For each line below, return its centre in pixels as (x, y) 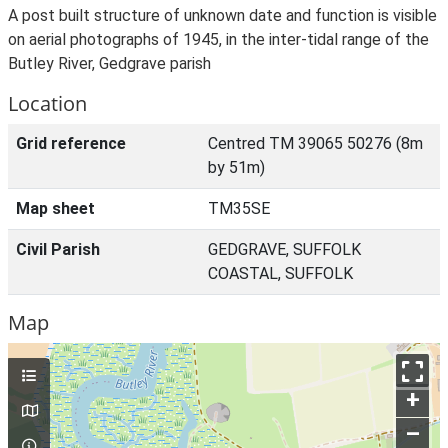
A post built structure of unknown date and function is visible (222, 15)
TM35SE (239, 208)
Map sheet (55, 208)
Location (47, 103)
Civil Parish (58, 249)
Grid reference (71, 143)
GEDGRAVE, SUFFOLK (284, 249)
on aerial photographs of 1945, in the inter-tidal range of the (218, 39)
